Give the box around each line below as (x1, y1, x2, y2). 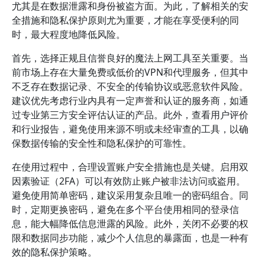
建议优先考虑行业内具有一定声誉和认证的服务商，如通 (12, 94, 248, 107)
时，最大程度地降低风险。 (12, 28, 125, 41)
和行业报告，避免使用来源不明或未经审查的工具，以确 (12, 122, 248, 135)
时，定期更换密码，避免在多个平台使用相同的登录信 (12, 203, 239, 216)
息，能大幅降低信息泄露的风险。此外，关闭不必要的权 (12, 217, 248, 230)
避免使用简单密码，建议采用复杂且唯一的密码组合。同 (12, 189, 248, 202)
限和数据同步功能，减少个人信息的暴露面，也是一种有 (12, 231, 248, 244)
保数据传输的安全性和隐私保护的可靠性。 (12, 137, 192, 150)
